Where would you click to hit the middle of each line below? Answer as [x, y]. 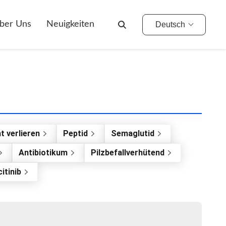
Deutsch [170, 24]
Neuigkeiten [70, 24]
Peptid [75, 133]
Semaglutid [133, 133]
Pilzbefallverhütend [128, 153]
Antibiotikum [43, 153]
